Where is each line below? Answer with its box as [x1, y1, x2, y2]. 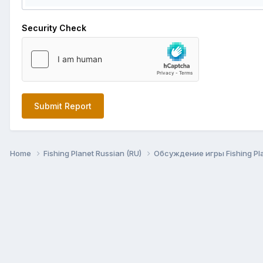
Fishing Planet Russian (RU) [43, 148, 143, 158]
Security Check [22, 22, 86, 33]
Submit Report [34, 100, 92, 111]
